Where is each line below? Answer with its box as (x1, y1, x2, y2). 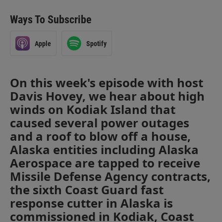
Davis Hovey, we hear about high (10, 88, 205, 104)
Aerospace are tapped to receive (10, 155, 200, 171)
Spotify (86, 39, 107, 48)
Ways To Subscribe (10, 13, 92, 26)
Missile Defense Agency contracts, (10, 168, 211, 184)
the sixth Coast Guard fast (10, 181, 164, 198)
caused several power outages (10, 114, 189, 131)
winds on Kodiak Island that (10, 101, 175, 117)
